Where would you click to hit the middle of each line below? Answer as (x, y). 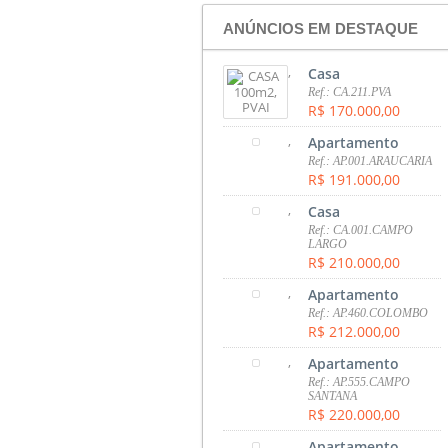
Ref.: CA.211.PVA (350, 91)
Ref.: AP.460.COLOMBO (368, 312)
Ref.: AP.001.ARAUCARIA (370, 160)
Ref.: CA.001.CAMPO (361, 229)
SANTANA (333, 395)
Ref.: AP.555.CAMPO (359, 381)
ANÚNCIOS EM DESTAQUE (320, 28)
